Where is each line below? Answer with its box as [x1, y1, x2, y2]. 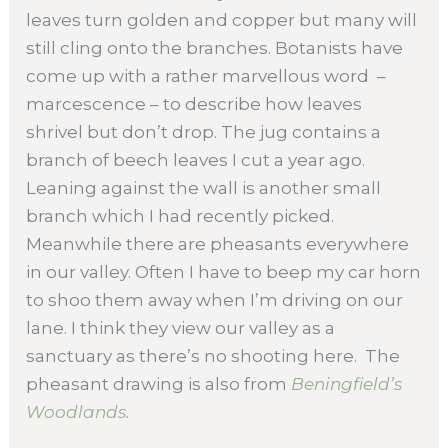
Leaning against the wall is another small [26, 178, 382, 199]
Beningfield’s [291, 374, 403, 395]
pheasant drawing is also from [26, 374, 292, 395]
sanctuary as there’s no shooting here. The [26, 346, 401, 367]
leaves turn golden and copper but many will [26, 10, 418, 31]
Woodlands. [26, 402, 131, 423]
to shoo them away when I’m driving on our [26, 290, 404, 311]
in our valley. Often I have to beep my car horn [26, 262, 422, 283]
